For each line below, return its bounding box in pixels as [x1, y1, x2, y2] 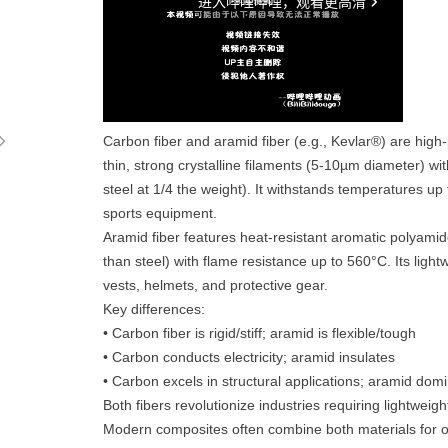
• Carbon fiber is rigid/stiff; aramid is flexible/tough [103, 325, 416, 341]
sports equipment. [103, 205, 217, 221]
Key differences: [103, 301, 205, 317]
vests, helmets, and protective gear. [103, 277, 328, 293]
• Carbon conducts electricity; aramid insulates [103, 349, 395, 365]
